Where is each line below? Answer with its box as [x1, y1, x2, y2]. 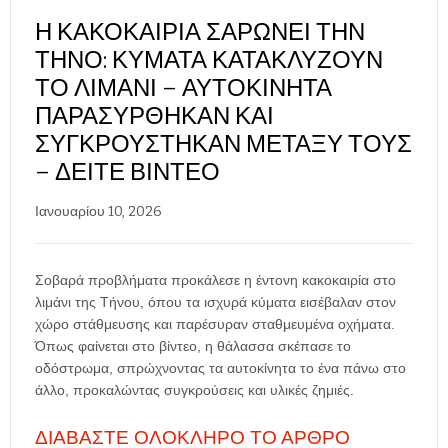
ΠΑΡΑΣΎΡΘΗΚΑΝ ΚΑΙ [35, 102, 274, 130]
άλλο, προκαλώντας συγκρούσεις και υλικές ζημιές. [35, 382, 354, 398]
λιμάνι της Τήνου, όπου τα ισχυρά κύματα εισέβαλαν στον [35, 294, 396, 310]
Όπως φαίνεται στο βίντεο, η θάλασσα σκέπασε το [35, 338, 351, 354]
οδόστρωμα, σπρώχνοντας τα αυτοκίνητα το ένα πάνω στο [35, 360, 406, 376]
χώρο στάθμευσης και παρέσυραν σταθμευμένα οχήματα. [35, 316, 395, 332]
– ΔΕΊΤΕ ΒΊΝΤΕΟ [35, 158, 220, 186]
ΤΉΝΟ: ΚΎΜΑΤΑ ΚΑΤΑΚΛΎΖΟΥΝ [35, 46, 383, 74]
